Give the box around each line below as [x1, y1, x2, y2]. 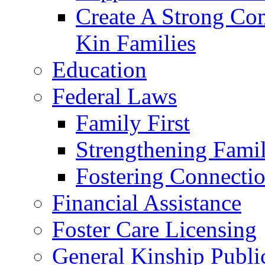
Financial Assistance [52, 190, 241, 215]
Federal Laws [52, 83, 177, 109]
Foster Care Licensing [52, 216, 257, 242]
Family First [76, 110, 190, 135]
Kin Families [76, 30, 196, 56]
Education [52, 57, 147, 82]
